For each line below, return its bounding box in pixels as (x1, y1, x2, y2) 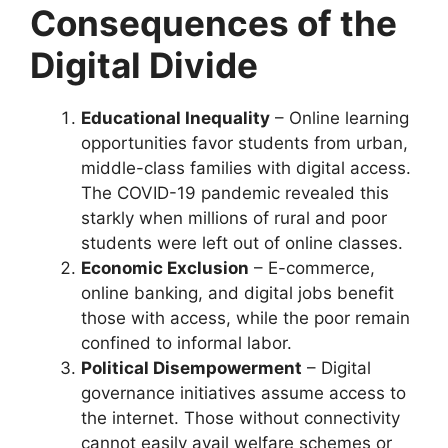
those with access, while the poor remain (81, 307, 410, 328)
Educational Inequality (81, 107, 270, 128)
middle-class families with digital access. (81, 157, 411, 178)
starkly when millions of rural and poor (81, 207, 387, 228)
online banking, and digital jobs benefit (81, 282, 394, 303)
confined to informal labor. (81, 332, 292, 353)
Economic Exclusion (81, 257, 249, 278)
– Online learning (270, 107, 409, 128)
